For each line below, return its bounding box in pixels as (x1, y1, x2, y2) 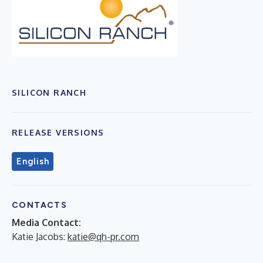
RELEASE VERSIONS (12, 127, 104, 137)
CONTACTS (12, 200, 68, 210)
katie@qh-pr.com (68, 230, 139, 242)
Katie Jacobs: (12, 230, 68, 242)
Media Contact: (12, 216, 81, 228)
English (16, 156, 49, 167)
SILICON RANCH (12, 87, 87, 97)
